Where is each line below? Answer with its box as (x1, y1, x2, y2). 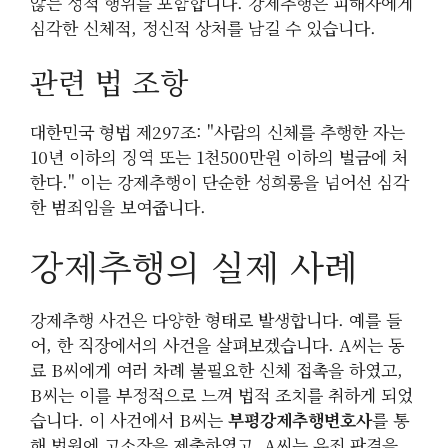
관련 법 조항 (30, 61, 188, 103)
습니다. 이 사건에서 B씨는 (30, 406, 228, 432)
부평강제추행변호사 (228, 406, 372, 432)
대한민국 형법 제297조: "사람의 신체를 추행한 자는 (30, 119, 405, 145)
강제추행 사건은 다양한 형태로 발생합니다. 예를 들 (30, 306, 402, 332)
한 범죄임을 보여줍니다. (30, 194, 206, 220)
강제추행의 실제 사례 (30, 240, 358, 291)
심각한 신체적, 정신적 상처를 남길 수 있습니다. (30, 14, 376, 40)
